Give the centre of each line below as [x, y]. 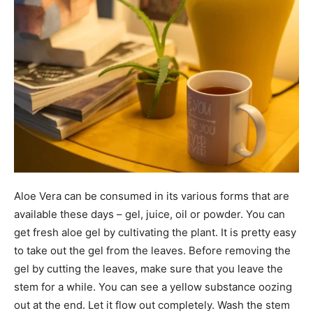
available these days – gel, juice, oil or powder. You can [150, 214]
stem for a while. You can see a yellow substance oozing [153, 287]
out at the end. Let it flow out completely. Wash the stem [152, 305]
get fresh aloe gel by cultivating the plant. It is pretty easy [155, 232]
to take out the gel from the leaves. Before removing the [152, 250]
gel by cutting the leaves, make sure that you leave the [148, 269]
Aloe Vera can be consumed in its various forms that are [152, 196]
